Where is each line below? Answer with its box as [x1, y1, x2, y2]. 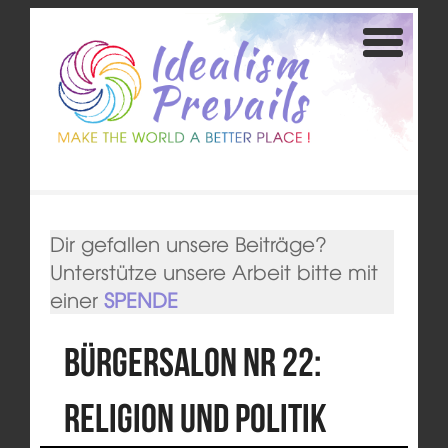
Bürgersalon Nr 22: [63, 340, 321, 385]
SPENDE [103, 285, 178, 315]
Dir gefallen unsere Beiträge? [49, 229, 327, 259]
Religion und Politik [63, 396, 327, 441]
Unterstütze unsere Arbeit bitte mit [49, 257, 378, 287]
